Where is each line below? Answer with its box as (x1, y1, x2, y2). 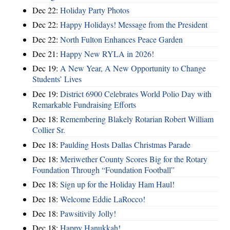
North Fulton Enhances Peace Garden (60, 33, 183, 45)
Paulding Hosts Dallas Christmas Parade (60, 139, 190, 150)
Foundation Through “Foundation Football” (32, 164, 175, 175)
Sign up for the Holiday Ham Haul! (60, 179, 175, 190)
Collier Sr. (32, 124, 65, 136)
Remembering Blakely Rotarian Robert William (60, 113, 214, 125)
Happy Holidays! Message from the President (60, 19, 207, 30)
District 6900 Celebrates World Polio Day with (60, 88, 212, 99)
